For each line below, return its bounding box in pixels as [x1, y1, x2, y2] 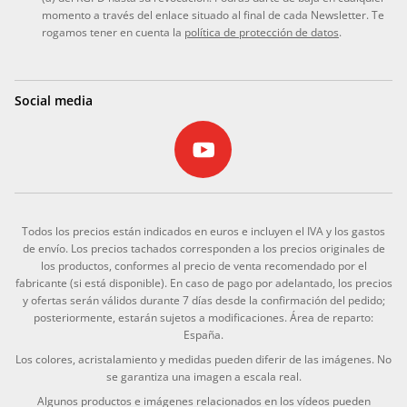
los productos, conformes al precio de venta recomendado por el [40, 257, 367, 273]
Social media [15, 91, 93, 109]
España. [184, 326, 223, 342]
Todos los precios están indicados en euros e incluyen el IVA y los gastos [22, 223, 385, 239]
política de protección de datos [184, 24, 339, 40]
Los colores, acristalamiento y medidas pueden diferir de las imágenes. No [15, 351, 392, 367]
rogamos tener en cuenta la [42, 24, 184, 40]
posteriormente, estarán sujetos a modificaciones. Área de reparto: [34, 309, 373, 325]
